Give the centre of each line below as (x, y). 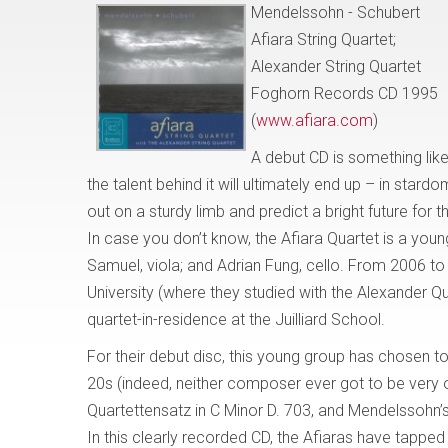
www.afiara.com (314, 120)
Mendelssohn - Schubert (335, 12)
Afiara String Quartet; (323, 39)
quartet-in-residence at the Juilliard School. (236, 319)
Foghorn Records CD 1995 (344, 93)
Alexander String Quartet (336, 66)
